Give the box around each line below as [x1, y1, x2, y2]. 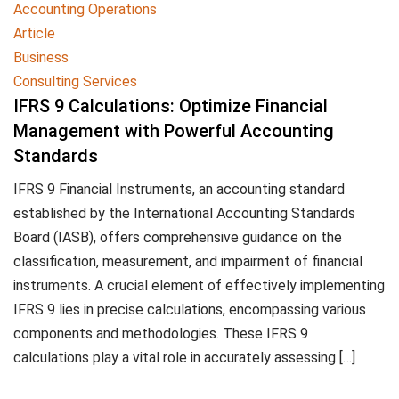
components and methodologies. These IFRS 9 [13, 324, 308, 342]
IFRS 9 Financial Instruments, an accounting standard [13, 180, 345, 198]
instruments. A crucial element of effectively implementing [13, 276, 385, 294]
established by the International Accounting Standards [13, 204, 355, 222]
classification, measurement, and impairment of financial [13, 252, 362, 270]
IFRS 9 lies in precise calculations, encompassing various [13, 300, 366, 318]
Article [13, 24, 55, 42]
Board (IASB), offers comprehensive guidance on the [13, 228, 342, 246]
